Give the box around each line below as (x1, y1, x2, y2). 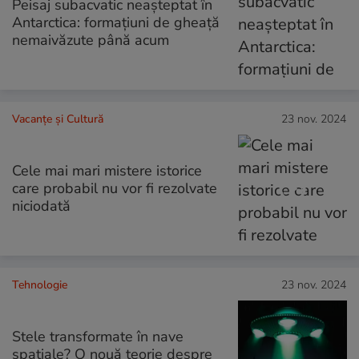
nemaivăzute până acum (12, 30, 169, 50)
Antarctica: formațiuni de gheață (12, 12, 220, 32)
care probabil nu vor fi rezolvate (12, 179, 217, 199)
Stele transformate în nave (12, 327, 184, 347)
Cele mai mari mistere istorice (12, 161, 202, 181)
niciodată (12, 196, 71, 216)
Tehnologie (12, 277, 67, 293)
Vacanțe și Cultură (12, 111, 103, 127)
